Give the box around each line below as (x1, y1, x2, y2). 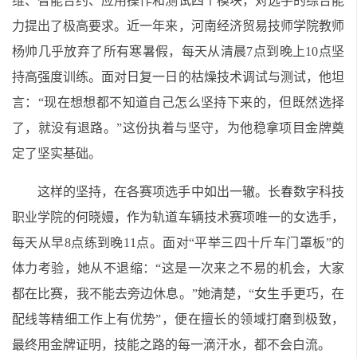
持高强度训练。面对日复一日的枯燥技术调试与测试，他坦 (12, 70, 344, 84)
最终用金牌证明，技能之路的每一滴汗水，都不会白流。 (12, 338, 331, 351)
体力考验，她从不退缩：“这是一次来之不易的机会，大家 (12, 261, 344, 275)
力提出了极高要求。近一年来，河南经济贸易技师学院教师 (12, 19, 344, 33)
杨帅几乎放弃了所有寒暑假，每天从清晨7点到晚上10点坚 (12, 45, 344, 58)
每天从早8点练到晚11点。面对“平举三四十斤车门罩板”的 (12, 236, 344, 249)
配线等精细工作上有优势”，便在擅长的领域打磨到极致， (12, 312, 344, 326)
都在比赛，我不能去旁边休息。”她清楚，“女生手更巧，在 (12, 287, 344, 300)
